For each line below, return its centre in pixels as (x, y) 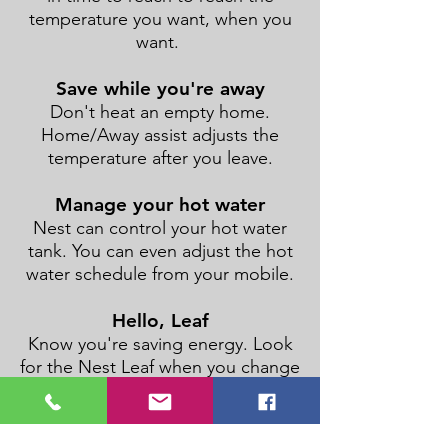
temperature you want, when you (160, 19)
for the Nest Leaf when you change (160, 367)
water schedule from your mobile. (160, 274)
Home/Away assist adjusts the (160, 135)
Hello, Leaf (160, 320)
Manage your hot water (160, 204)
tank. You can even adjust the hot (160, 251)
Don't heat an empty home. (160, 112)
